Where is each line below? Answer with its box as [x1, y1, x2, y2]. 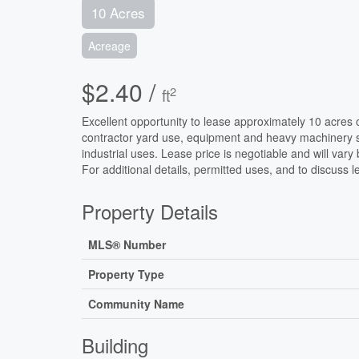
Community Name [88, 296, 184, 313]
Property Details [82, 197, 218, 226]
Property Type [88, 266, 164, 283]
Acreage [88, 38, 131, 54]
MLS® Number [88, 236, 166, 253]
